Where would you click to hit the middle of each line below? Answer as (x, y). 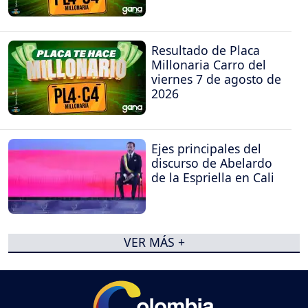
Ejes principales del (206, 149)
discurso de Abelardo (212, 163)
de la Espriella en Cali (213, 178)
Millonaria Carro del (209, 65)
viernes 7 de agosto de (216, 79)
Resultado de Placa (206, 51)
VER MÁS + (154, 242)
